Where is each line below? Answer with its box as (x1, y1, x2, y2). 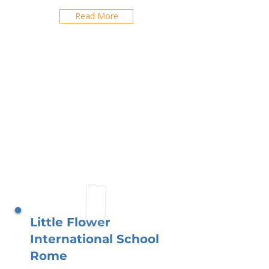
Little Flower (30, 215, 110, 229)
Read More (74, 10, 118, 22)
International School (30, 232, 159, 246)
